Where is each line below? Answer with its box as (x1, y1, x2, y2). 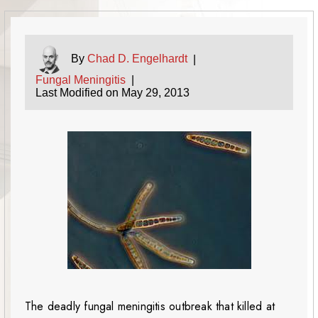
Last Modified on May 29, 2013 (35, 87, 190, 99)
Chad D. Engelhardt (87, 53, 187, 65)
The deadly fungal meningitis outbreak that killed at (25, 298, 275, 315)
